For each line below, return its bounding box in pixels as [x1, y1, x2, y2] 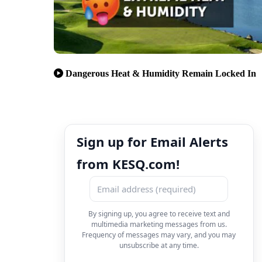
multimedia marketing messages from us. [91, 219, 227, 229]
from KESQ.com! [77, 154, 180, 173]
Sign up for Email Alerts [77, 132, 228, 150]
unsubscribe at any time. [119, 240, 199, 250]
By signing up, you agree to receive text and [88, 208, 230, 219]
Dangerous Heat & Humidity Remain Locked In [65, 68, 256, 78]
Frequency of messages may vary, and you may [82, 229, 236, 240]
